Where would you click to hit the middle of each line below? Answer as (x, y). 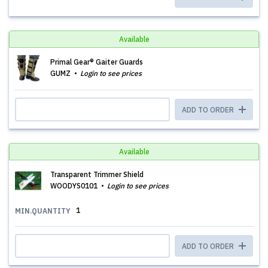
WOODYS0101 (75, 186)
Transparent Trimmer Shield (97, 174)
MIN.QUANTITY (43, 211)
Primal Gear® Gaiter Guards (97, 62)
